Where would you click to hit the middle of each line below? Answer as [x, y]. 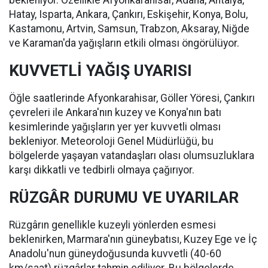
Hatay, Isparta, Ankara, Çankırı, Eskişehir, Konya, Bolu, [128, 14]
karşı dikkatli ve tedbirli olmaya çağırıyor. [102, 170]
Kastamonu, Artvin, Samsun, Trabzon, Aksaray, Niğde [129, 29]
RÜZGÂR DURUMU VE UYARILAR [124, 197]
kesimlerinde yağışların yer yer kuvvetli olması [115, 127]
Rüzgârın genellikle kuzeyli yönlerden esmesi [112, 225]
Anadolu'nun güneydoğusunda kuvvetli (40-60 [115, 254]
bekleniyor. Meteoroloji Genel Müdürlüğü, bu [111, 141]
